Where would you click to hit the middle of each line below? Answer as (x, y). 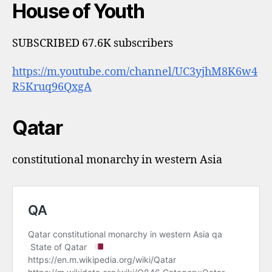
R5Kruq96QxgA (52, 87)
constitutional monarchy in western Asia (117, 160)
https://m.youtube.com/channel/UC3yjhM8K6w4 (135, 72)
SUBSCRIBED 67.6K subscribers (93, 43)
